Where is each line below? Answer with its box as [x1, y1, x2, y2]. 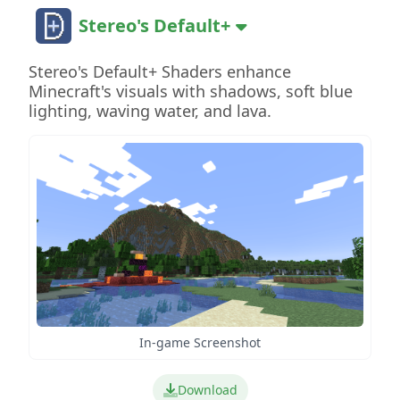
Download [177, 380, 237, 398]
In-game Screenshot [139, 333, 261, 351]
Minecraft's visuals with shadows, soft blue [29, 80, 353, 102]
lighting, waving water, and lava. [29, 100, 271, 121]
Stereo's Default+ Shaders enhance [29, 61, 291, 82]
